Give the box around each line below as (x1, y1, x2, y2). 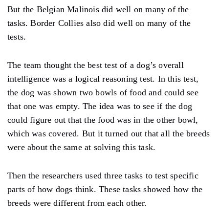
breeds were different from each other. (7, 197, 147, 208)
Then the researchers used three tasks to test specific (7, 170, 198, 180)
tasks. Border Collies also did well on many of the (7, 18, 191, 28)
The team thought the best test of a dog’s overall (7, 60, 184, 70)
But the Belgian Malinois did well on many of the (7, 4, 189, 14)
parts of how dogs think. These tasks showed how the (7, 184, 203, 194)
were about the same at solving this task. (7, 142, 156, 152)
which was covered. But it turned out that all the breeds (7, 128, 210, 138)
